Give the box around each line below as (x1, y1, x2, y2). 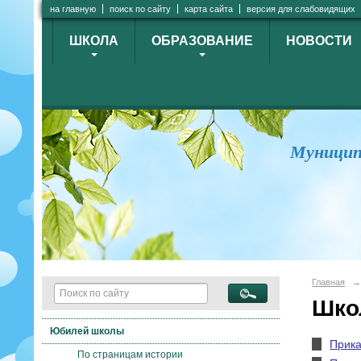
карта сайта (185, 4, 233, 14)
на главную (50, 4, 96, 14)
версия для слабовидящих (247, 4, 355, 14)
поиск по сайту (110, 4, 171, 14)
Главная (312, 277, 345, 287)
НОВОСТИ (286, 34, 352, 48)
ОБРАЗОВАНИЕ (151, 34, 253, 48)
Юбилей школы (50, 325, 125, 337)
